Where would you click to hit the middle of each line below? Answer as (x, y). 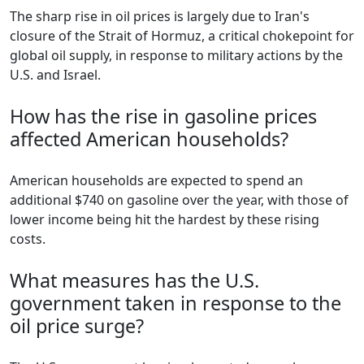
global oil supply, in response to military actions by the (176, 56)
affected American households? (149, 139)
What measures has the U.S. (134, 281)
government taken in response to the (175, 303)
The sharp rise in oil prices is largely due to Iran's (160, 17)
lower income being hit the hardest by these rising (165, 220)
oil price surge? (77, 326)
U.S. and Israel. (55, 75)
